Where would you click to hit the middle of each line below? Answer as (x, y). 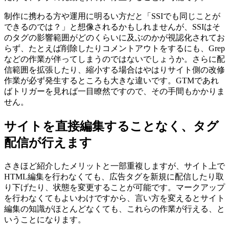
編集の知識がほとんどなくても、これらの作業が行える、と (114, 209)
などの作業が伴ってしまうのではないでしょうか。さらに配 (114, 59)
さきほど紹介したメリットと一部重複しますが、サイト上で (114, 166)
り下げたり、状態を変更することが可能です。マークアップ (114, 188)
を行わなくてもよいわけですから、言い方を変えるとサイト (114, 198)
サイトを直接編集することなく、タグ (111, 127)
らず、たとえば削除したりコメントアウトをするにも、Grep (114, 49)
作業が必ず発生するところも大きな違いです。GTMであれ (111, 81)
